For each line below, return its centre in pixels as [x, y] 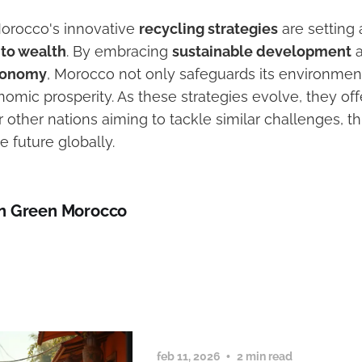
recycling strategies [208, 29]
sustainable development [262, 52]
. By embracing [119, 52]
